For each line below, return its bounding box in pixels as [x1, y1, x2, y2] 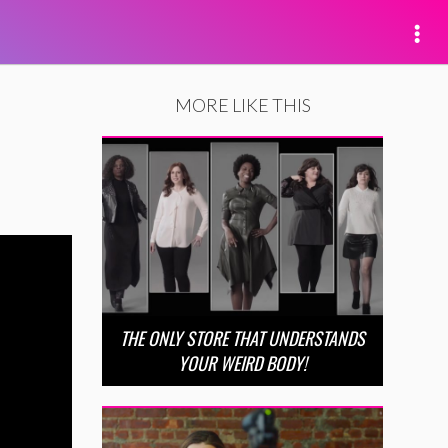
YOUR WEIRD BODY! [178, 350, 307, 377]
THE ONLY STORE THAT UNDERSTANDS [120, 325, 365, 352]
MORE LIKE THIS [174, 94, 311, 116]
